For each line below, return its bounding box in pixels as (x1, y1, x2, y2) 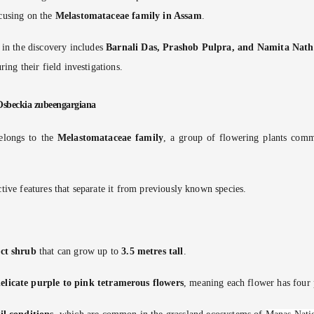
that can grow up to (36, 246, 122, 257)
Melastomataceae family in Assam (55, 11, 202, 22)
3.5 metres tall (121, 246, 184, 257)
